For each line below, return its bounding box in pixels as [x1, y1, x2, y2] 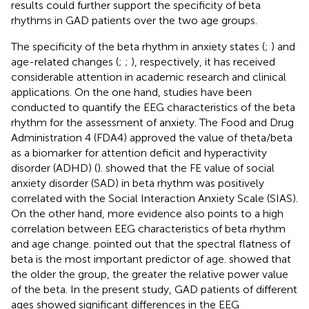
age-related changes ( [11, 54, 119, 68]
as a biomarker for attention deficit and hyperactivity [11, 146, 267, 159]
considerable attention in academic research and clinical [11, 70, 286, 83]
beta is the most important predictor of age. [11, 252, 229, 266]
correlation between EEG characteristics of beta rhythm [11, 221, 286, 235]
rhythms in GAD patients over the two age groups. [11, 13, 257, 27]
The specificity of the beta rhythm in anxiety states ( [11, 39, 265, 53]
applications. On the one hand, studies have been [11, 85, 252, 99]
